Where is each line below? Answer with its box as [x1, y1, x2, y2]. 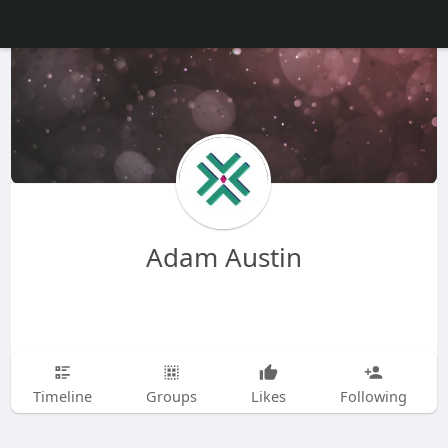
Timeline [32, 386, 92, 406]
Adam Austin [145, 239, 302, 275]
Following [339, 386, 407, 406]
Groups [145, 386, 197, 406]
